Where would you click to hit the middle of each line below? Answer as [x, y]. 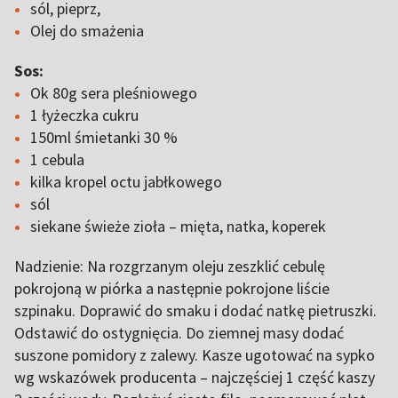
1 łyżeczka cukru [86, 115]
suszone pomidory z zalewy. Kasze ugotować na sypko [195, 355]
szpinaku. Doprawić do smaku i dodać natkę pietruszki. [195, 310]
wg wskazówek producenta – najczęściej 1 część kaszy [195, 377]
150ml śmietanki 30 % [106, 137]
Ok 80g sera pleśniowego [115, 93]
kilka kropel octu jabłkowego [128, 182]
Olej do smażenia [89, 31]
